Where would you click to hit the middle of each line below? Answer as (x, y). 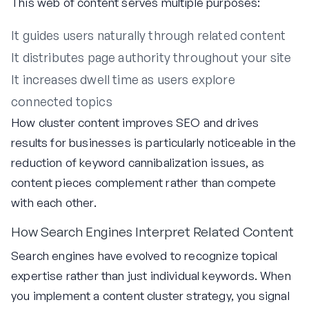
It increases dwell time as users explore (123, 79)
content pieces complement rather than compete (144, 182)
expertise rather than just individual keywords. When (151, 276)
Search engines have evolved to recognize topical (144, 256)
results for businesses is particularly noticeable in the (154, 142)
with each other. (54, 202)
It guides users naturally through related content (149, 35)
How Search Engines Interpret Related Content (152, 231)
